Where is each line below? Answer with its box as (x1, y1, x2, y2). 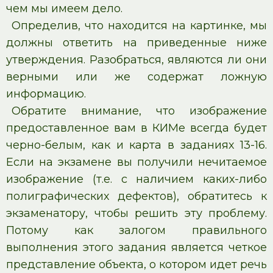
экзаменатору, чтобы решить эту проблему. (6, 207, 267, 220)
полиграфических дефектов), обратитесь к (6, 190, 267, 203)
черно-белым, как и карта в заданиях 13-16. (6, 138, 267, 152)
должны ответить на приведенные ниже (6, 36, 267, 49)
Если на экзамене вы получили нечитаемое (6, 155, 267, 169)
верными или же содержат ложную (6, 70, 267, 83)
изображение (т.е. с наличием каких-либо (6, 172, 267, 186)
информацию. (6, 87, 86, 101)
